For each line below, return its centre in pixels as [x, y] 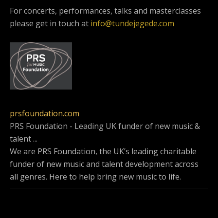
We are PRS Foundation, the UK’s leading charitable [103, 152]
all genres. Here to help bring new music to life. [95, 177]
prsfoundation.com [45, 114]
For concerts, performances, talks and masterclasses [105, 11]
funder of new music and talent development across [104, 164]
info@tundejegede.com [132, 24]
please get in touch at [50, 24]
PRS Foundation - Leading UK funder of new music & [105, 126]
